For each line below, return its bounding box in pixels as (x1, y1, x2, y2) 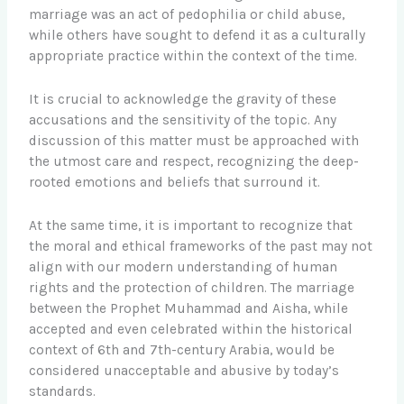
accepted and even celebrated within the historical (29, 320, 353, 337)
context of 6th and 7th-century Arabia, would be (29, 341, 335, 358)
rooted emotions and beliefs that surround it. (29, 173, 321, 190)
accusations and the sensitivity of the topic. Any (29, 111, 337, 128)
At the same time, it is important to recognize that (29, 216, 353, 234)
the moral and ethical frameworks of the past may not (29, 237, 373, 254)
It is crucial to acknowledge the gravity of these (29, 90, 337, 107)
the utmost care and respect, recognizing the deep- (29, 152, 360, 170)
